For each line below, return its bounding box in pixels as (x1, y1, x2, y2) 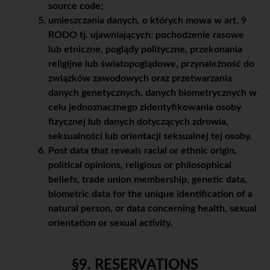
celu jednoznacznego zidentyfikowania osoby (48, 102, 241, 113)
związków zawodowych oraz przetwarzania (48, 74, 232, 84)
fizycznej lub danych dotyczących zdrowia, (48, 117, 228, 127)
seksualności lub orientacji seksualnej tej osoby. (48, 131, 252, 142)
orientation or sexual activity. (48, 218, 172, 228)
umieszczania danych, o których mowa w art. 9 (48, 16, 246, 26)
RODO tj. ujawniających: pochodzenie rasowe (48, 30, 244, 40)
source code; (48, 1, 103, 11)
